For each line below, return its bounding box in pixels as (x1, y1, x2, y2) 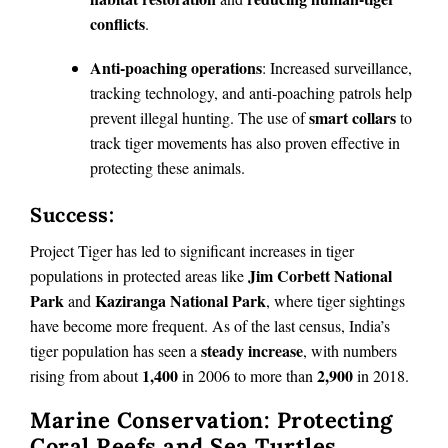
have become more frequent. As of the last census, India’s (30, 315, 390, 337)
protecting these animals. (90, 157, 245, 179)
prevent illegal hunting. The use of (90, 107, 309, 129)
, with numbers (303, 340, 397, 362)
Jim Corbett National (248, 264, 392, 288)
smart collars (309, 106, 396, 130)
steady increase (201, 339, 303, 363)
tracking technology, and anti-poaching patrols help (90, 82, 412, 104)
